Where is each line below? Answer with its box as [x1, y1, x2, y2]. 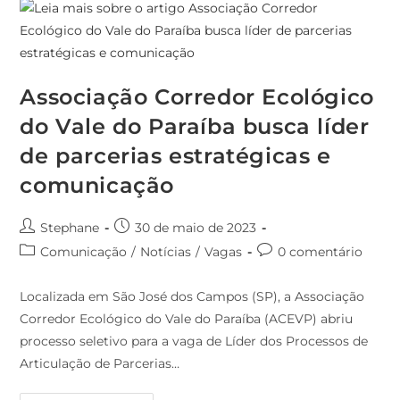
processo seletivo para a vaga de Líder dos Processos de [20, 333, 369, 350]
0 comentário [278, 244, 363, 261]
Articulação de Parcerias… [20, 355, 180, 372]
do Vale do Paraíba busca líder [20, 113, 370, 140]
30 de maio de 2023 [135, 220, 257, 237]
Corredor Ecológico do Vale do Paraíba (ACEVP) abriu [20, 311, 354, 328]
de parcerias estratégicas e [20, 143, 331, 170]
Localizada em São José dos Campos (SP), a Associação [20, 288, 365, 305]
